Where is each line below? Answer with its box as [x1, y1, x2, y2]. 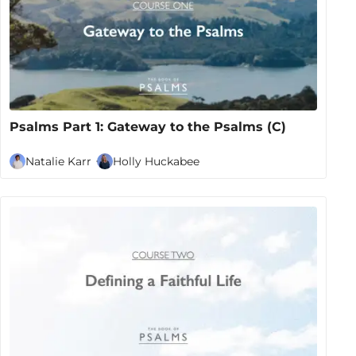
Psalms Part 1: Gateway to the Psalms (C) [10, 119, 287, 135]
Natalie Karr [25, 154, 92, 168]
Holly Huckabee [112, 154, 199, 168]
